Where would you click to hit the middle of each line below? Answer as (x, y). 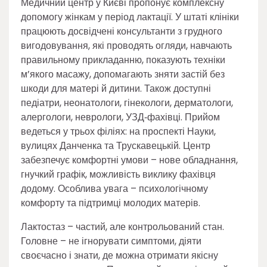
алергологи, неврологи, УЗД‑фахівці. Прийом (120, 117)
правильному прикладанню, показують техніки (123, 60)
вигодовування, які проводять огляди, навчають (126, 46)
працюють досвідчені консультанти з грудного (122, 32)
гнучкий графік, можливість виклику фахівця (118, 175)
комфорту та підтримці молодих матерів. (111, 203)
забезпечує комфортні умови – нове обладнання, (129, 160)
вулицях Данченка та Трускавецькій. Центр (116, 146)
